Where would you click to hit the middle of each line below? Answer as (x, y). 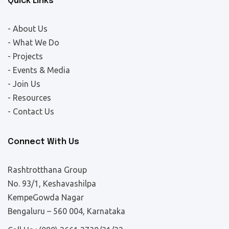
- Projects (25, 56)
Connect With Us (43, 142)
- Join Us (24, 84)
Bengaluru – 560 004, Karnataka (66, 211)
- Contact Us (31, 111)
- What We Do (33, 42)
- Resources (29, 98)
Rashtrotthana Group (47, 170)
